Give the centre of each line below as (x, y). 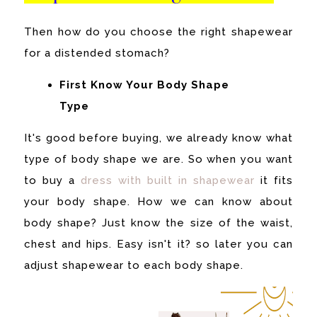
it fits (273, 181)
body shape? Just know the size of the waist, (158, 223)
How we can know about (215, 202)
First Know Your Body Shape (145, 85)
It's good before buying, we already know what (158, 138)
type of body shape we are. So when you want (158, 160)
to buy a (53, 181)
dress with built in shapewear (168, 181)
